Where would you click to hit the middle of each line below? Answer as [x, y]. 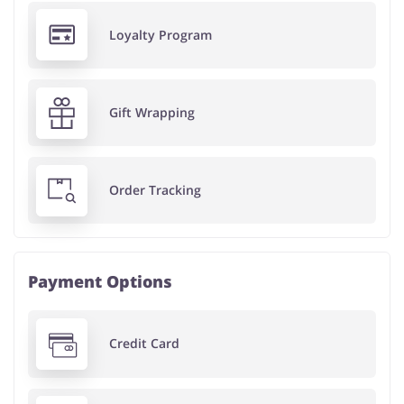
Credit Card [144, 344]
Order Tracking [155, 190]
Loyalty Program [160, 34]
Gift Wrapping [151, 113]
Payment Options [100, 282]
